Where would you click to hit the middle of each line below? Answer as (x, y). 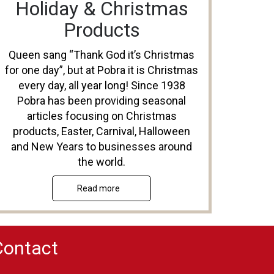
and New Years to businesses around (102, 146)
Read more (98, 188)
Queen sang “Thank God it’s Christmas (102, 55)
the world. (102, 162)
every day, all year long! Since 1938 (102, 85)
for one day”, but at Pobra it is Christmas (102, 70)
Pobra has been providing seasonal (102, 101)
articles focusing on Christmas (102, 116)
